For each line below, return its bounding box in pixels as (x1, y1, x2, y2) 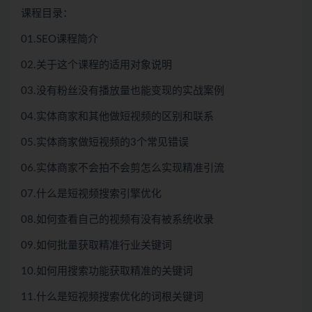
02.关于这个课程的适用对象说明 (21, 60, 172, 70)
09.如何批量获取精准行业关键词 (21, 240, 172, 251)
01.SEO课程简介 (21, 34, 98, 45)
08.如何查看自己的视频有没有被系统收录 (21, 214, 214, 225)
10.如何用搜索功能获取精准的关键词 (21, 266, 193, 276)
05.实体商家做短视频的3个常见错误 (21, 137, 189, 148)
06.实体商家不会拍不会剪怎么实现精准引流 (21, 163, 224, 173)
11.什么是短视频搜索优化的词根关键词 (21, 292, 203, 302)
